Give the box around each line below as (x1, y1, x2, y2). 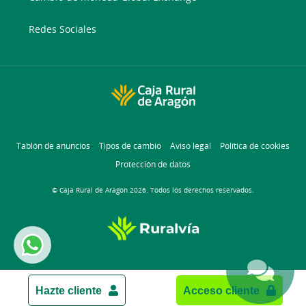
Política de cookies (220, 139, 290, 152)
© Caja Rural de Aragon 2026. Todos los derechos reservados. (52, 184, 254, 195)
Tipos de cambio (99, 139, 161, 152)
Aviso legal (170, 139, 211, 152)
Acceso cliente (183, 283, 260, 298)
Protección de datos (115, 158, 191, 170)
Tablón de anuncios (16, 139, 90, 152)
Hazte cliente (35, 283, 102, 298)
